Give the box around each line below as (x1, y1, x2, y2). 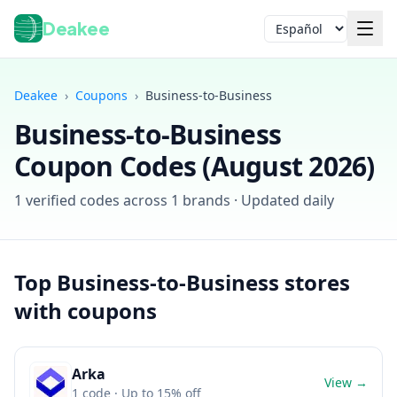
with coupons (14, 296, 157, 325)
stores (279, 268, 350, 297)
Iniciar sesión (14, 248, 103, 268)
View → (324, 374, 368, 391)
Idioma (263, 27, 305, 44)
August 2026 (210, 148, 367, 184)
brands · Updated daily (179, 191, 334, 210)
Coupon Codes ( (14, 148, 211, 184)
